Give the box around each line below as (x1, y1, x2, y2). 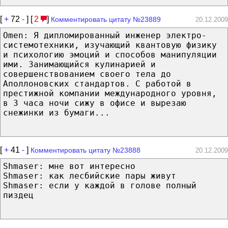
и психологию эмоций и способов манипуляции (3, 49, 217, 60)
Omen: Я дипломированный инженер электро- (3, 30, 207, 40)
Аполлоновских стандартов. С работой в (3, 78, 191, 89)
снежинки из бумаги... (3, 107, 110, 118)
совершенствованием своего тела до (3, 69, 171, 79)
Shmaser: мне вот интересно (3, 161, 135, 171)
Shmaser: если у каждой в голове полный (3, 180, 196, 190)
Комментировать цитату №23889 (51, 15, 161, 23)
